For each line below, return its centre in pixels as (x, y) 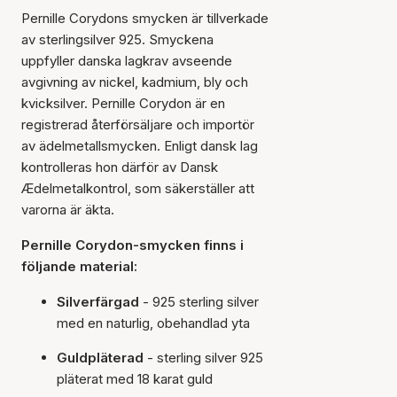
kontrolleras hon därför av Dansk (120, 167)
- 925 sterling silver (201, 302)
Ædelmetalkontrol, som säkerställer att (138, 188)
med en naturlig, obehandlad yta (153, 323)
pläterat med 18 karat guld (135, 379)
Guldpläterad (102, 358)
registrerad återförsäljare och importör (138, 125)
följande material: (79, 266)
